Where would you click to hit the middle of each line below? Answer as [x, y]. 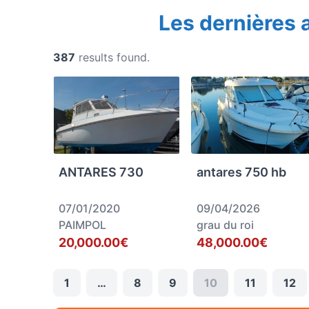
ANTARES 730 [101, 172]
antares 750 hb [241, 172]
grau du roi [225, 225]
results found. [114, 57]
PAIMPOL [82, 225]
